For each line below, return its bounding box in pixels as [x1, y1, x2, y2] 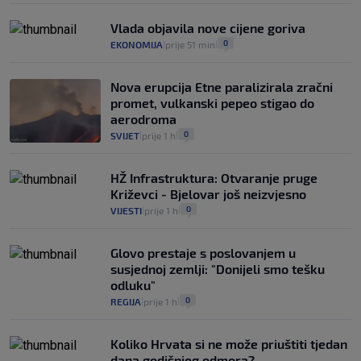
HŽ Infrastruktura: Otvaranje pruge [110, 170, 317, 186]
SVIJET [110, 130, 139, 142]
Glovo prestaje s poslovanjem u [110, 245, 296, 261]
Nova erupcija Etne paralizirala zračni [110, 79, 333, 95]
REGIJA [110, 296, 141, 308]
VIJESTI [110, 205, 142, 217]
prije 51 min [165, 39, 215, 51]
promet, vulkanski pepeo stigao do [110, 95, 314, 111]
